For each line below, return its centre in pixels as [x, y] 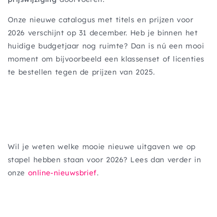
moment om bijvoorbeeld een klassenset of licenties [106, 59]
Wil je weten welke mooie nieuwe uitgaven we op [102, 147]
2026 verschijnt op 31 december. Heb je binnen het [103, 33]
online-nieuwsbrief [62, 173]
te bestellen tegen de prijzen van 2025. [81, 72]
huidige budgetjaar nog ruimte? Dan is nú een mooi [106, 46]
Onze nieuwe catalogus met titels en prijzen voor [101, 20]
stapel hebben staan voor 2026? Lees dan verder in [105, 160]
